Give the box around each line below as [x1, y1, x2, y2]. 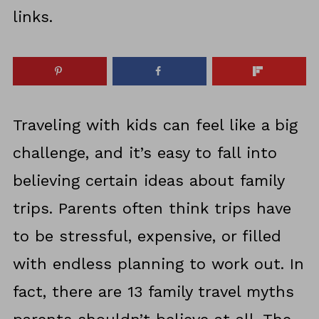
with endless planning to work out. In [12, 255, 304, 273]
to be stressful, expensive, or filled [12, 227, 281, 246]
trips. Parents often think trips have [12, 199, 291, 218]
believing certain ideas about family [12, 172, 284, 190]
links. [12, 8, 53, 26]
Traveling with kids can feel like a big [12, 116, 298, 135]
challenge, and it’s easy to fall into [12, 144, 277, 162]
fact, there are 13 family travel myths [12, 283, 294, 301]
